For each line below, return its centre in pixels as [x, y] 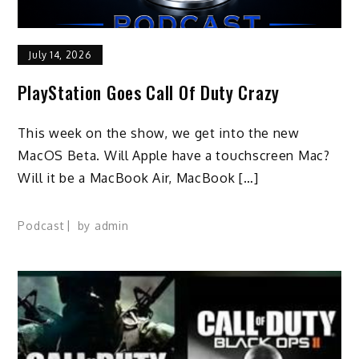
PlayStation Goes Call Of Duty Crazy [149, 93]
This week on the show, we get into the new [159, 133]
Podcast [41, 225]
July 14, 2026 [60, 55]
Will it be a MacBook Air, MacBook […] [138, 178]
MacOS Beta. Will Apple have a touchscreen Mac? [174, 155]
